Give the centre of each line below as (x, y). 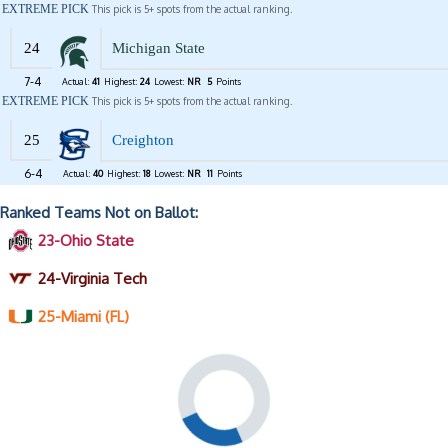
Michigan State (158, 48)
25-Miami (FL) (83, 317)
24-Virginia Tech (92, 279)
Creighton (143, 140)
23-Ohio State (86, 241)
